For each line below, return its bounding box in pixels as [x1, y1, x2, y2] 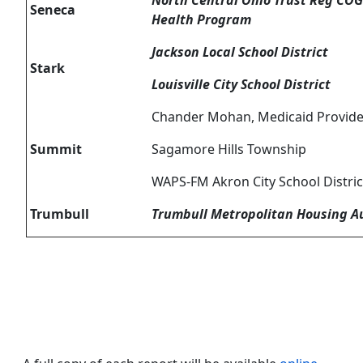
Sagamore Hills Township [152, 140, 306, 159]
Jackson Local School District [152, 43, 328, 62]
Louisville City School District [152, 75, 331, 94]
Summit [27, 140, 82, 159]
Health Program [152, 11, 251, 29]
